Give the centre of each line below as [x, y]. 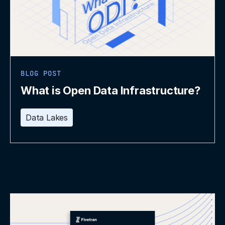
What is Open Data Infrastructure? [110, 91]
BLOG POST [41, 74]
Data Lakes [47, 118]
